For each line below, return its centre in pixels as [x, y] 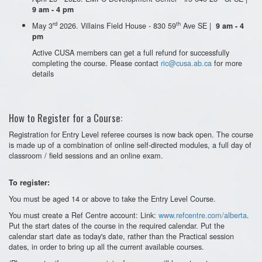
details [43, 73]
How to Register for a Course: [65, 118]
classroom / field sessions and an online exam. [86, 155]
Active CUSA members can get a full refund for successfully [131, 52]
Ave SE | [198, 25]
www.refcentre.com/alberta [203, 215]
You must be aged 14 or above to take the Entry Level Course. [113, 198]
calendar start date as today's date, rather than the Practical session [121, 236]
